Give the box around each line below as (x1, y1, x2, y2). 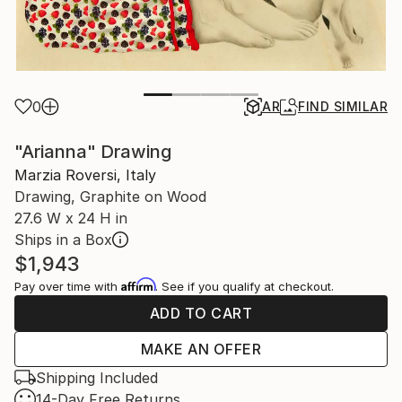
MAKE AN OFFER (140, 339, 262, 358)
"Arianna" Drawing (14, 140, 171, 162)
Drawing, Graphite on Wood (14, 187, 206, 205)
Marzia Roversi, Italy (14, 165, 156, 184)
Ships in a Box (14, 230, 112, 249)
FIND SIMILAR (298, 98, 388, 114)
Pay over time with (14, 278, 121, 293)
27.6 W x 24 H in (14, 208, 127, 227)
